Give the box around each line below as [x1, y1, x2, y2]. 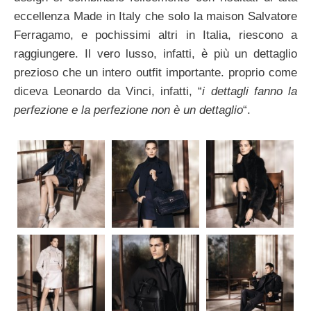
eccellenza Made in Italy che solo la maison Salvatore [14, 9, 297, 23]
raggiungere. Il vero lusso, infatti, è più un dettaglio [14, 47, 297, 60]
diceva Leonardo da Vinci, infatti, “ [14, 84, 203, 98]
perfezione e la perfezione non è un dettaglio [14, 103, 243, 117]
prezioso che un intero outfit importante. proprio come [14, 65, 297, 79]
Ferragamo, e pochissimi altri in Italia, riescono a [14, 28, 297, 42]
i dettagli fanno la [202, 84, 297, 98]
